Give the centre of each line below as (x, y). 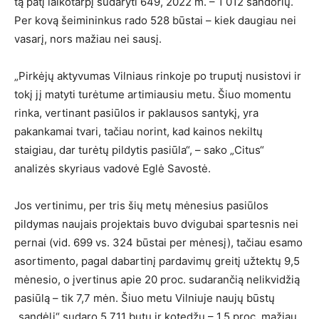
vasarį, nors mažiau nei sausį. (88, 39)
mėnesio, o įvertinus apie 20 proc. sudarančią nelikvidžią (157, 280)
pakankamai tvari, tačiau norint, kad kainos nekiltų (138, 132)
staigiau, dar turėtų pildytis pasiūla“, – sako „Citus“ (139, 150)
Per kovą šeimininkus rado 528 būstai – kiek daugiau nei (155, 21)
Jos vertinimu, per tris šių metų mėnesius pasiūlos (141, 206)
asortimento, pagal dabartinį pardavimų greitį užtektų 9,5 (157, 261)
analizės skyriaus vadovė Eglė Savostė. (113, 169)
